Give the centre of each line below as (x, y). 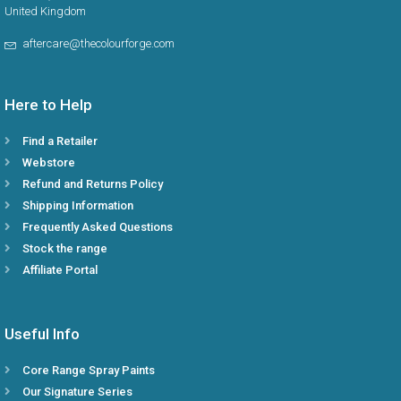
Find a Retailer (60, 141)
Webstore (49, 163)
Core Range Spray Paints (89, 371)
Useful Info (42, 334)
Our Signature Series (77, 392)
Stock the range (65, 249)
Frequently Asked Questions (98, 227)
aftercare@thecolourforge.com (97, 44)
